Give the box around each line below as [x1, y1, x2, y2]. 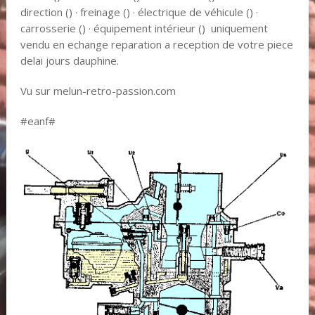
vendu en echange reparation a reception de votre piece [20, 37, 293, 52]
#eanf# [20, 114, 56, 129]
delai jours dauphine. [20, 53, 119, 68]
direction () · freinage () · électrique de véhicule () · [20, 5, 258, 20]
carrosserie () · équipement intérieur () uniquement [20, 21, 268, 36]
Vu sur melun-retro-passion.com [20, 84, 176, 98]
